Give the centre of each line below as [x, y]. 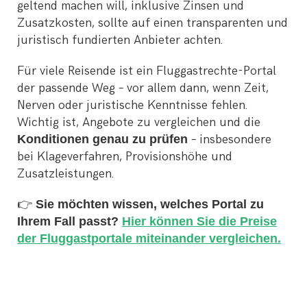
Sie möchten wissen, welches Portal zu [150, 205]
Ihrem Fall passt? [70, 222]
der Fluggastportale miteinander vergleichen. [149, 239]
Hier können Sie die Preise [199, 222]
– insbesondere [230, 140]
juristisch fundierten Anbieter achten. [120, 40]
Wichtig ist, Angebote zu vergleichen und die [139, 123]
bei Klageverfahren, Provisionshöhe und [125, 157]
